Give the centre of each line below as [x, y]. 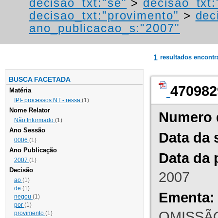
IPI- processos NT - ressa [48, 100]
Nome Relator [30, 110]
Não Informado [35, 120]
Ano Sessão [27, 130]
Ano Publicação [33, 150]
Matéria [20, 91]
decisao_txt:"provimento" [104, 16]
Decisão [21, 170]
